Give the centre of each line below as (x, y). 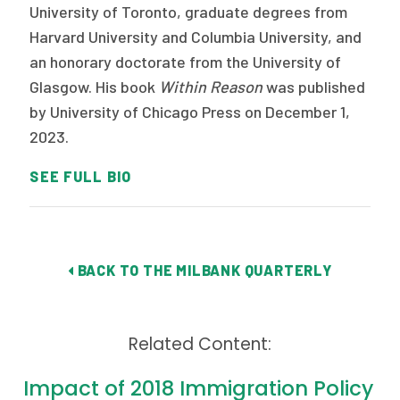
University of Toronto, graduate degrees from (189, 12)
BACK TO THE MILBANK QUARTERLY (203, 271)
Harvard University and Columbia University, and (196, 37)
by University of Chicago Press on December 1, (190, 112)
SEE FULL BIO (80, 177)
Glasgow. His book (95, 87)
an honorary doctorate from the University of (186, 62)
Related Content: (200, 345)
